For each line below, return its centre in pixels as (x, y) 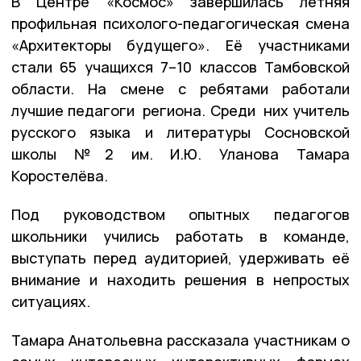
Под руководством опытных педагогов (180, 214)
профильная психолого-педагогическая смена (180, 23)
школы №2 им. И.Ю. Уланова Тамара (180, 154)
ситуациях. (52, 301)
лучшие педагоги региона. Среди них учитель (180, 110)
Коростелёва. (60, 175)
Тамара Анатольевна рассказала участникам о (180, 340)
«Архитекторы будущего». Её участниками (180, 45)
